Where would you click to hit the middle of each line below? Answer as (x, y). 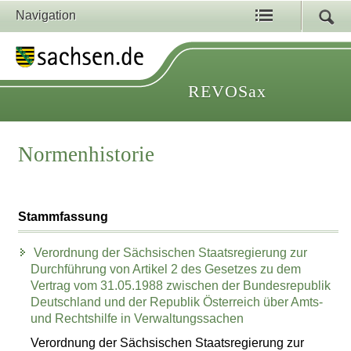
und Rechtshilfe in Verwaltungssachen (138, 319)
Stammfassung (63, 217)
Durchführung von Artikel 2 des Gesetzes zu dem (166, 270)
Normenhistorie (87, 155)
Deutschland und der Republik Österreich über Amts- (177, 302)
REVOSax (227, 91)
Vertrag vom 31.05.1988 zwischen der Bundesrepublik (181, 286)
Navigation (46, 15)
